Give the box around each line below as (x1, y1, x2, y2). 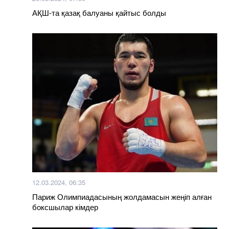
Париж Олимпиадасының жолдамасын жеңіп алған (32, 191, 212, 202)
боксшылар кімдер (32, 201, 98, 212)
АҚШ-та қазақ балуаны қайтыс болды (32, 7, 166, 18)
